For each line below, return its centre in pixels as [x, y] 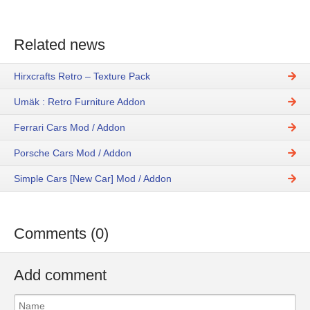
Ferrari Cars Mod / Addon [70, 128]
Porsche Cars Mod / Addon [73, 153]
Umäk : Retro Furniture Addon [80, 102]
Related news [60, 45]
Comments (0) [61, 234]
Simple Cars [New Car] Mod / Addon [93, 179]
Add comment [60, 275]
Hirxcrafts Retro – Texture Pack [82, 76]
